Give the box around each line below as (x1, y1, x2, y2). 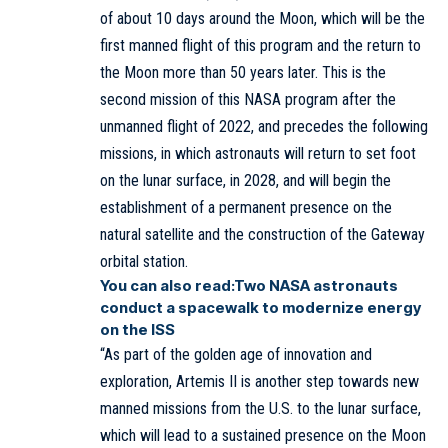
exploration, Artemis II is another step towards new (100, 372, 419, 392)
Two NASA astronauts (234, 276, 398, 296)
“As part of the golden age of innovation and (100, 345, 372, 365)
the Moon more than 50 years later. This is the (100, 63, 386, 83)
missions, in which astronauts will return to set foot (100, 144, 416, 164)
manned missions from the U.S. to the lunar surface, (100, 399, 421, 419)
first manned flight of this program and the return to (100, 36, 421, 56)
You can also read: (100, 276, 234, 296)
